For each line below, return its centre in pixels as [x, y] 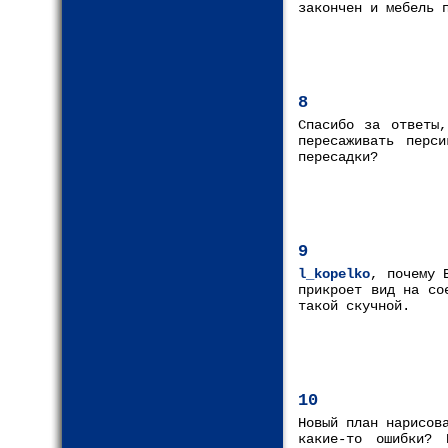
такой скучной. [354, 306]
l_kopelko [334, 274]
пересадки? [338, 157]
